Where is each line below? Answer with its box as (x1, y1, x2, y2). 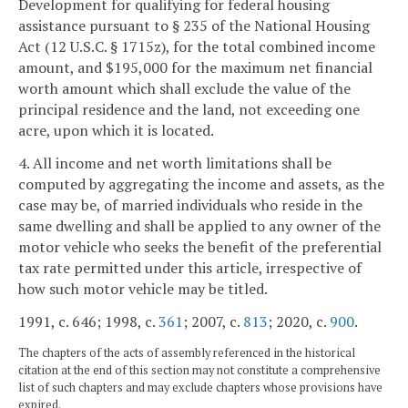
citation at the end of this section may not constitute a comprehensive (18, 362, 381, 378)
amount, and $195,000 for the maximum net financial (18, 57, 372, 78)
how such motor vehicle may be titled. (18, 279, 268, 300)
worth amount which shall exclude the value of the (18, 78, 351, 99)
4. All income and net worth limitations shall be (18, 153, 331, 174)
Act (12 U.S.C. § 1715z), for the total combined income (18, 36, 375, 57)
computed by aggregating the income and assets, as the (18, 174, 384, 195)
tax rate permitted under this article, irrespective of (18, 258, 362, 279)
